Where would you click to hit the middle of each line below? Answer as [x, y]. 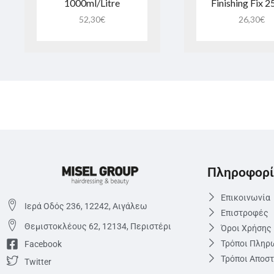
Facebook [43, 244]
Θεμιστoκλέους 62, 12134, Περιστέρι [98, 227]
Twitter [38, 262]
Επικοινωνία [246, 198]
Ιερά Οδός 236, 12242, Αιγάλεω [86, 206]
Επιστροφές [245, 213]
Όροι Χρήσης [246, 228]
